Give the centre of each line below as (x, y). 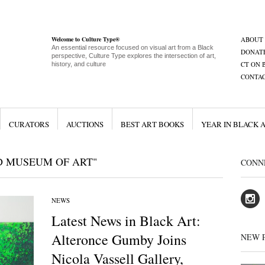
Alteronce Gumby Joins (119, 240)
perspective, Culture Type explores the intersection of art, (133, 56)
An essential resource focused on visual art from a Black (132, 47)
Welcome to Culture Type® (85, 39)
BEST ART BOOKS (152, 124)
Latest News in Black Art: (126, 221)
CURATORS (29, 124)
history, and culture (78, 64)
